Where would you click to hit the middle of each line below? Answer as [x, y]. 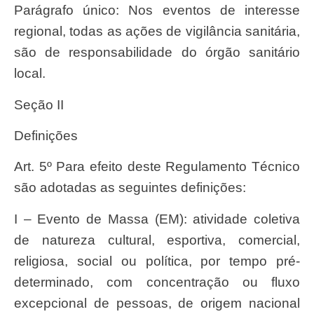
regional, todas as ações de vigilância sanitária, [157, 32]
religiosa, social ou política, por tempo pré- [157, 261]
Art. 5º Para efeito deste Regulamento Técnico [19, 167]
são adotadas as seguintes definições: [130, 188]
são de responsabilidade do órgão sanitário [157, 53]
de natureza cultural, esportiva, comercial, [157, 240]
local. [30, 74]
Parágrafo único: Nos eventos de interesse [19, 11]
